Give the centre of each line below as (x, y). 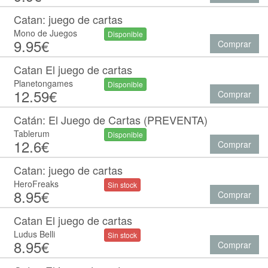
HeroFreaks (36, 184)
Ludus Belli (34, 234)
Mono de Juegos (45, 33)
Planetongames (43, 83)
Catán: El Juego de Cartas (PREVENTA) (111, 120)
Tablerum (32, 133)
